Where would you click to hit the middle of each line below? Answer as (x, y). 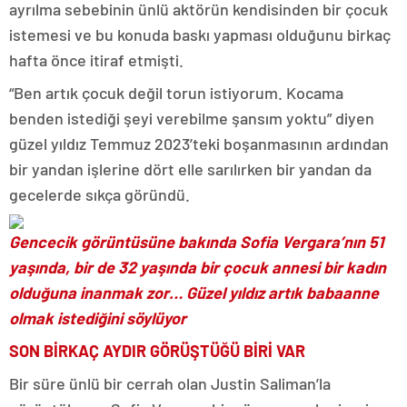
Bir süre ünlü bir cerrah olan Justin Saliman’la (170, 383)
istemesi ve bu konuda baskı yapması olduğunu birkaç (200, 35)
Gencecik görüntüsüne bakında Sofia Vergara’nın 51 (196, 242)
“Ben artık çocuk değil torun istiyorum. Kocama (176, 93)
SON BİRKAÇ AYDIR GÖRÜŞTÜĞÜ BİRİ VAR (157, 351)
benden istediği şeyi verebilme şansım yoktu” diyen (192, 118)
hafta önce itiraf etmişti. (96, 60)
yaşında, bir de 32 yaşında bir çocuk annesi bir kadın (198, 267)
